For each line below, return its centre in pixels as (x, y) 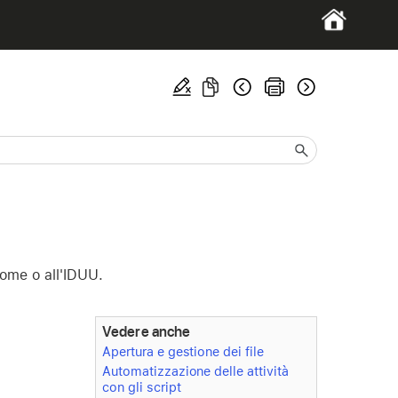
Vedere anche (146, 331)
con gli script (141, 387)
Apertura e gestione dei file (183, 352)
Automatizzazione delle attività (195, 371)
